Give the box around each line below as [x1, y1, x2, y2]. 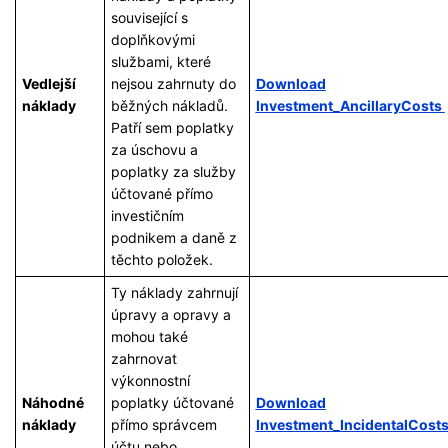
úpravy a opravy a [110, 306, 231, 324]
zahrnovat [110, 350, 177, 368]
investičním [110, 207, 184, 225]
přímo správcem [110, 416, 217, 434]
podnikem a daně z [110, 229, 237, 247]
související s [110, 9, 188, 27]
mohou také [110, 328, 188, 346]
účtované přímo [110, 185, 213, 203]
